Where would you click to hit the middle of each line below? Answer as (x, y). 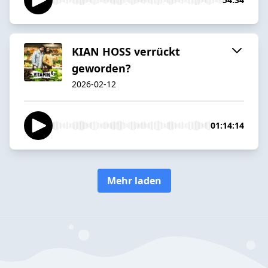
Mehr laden (134, 180)
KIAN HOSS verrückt (126, 51)
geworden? (101, 68)
